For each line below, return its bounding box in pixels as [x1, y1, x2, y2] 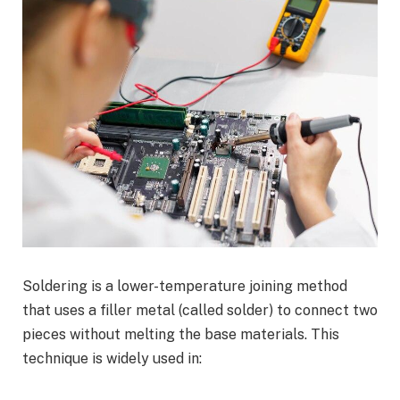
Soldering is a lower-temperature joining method [22, 278, 347, 296]
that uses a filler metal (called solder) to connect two [22, 302, 378, 320]
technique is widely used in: [22, 350, 202, 368]
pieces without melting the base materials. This [22, 326, 339, 344]
